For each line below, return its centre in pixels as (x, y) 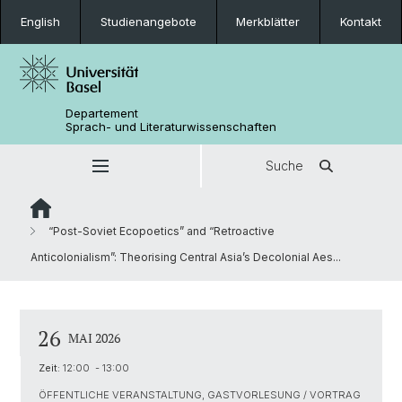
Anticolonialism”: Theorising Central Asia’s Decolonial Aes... (186, 257)
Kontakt (361, 22)
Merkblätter (268, 22)
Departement (102, 113)
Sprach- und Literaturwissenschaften (171, 127)
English (40, 22)
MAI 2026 (94, 338)
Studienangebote (148, 22)
